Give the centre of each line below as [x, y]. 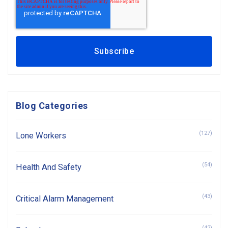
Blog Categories [52, 106]
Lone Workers [41, 136]
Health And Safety [49, 167]
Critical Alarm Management [65, 199]
